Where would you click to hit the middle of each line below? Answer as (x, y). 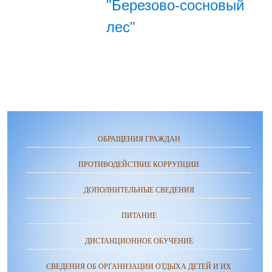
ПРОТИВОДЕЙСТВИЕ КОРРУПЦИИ (139, 165)
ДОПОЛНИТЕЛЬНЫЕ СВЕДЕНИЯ (139, 190)
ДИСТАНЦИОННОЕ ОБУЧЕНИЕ (139, 241)
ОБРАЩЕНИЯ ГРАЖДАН (139, 139)
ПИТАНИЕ (139, 216)
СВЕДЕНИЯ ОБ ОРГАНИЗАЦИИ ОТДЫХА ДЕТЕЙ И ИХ (139, 267)
